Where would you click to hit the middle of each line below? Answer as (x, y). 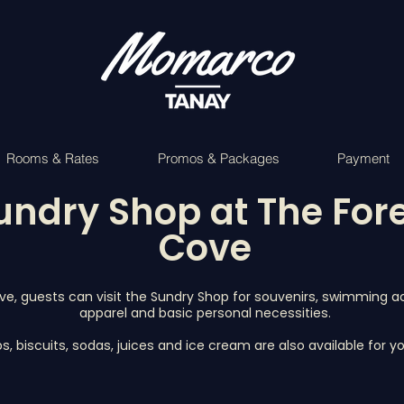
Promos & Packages (218, 158)
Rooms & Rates (53, 158)
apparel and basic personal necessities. (205, 313)
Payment (363, 158)
